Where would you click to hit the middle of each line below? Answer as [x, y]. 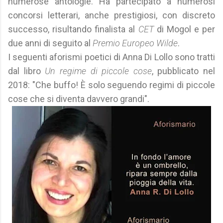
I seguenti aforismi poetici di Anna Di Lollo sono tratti [111, 57]
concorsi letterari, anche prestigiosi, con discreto [111, 15]
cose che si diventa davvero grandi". [79, 99]
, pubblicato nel [183, 71]
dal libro [27, 71]
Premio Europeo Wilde [135, 43]
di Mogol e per [184, 29]
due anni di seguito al [50, 43]
